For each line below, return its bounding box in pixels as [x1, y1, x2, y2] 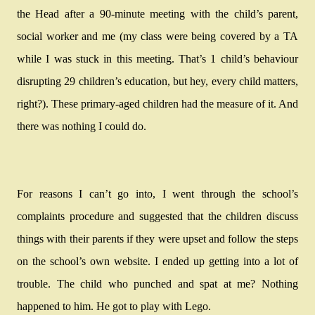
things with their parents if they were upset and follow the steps [17, 233, 298, 245]
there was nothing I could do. [17, 120, 146, 132]
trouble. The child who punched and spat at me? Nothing [17, 278, 298, 290]
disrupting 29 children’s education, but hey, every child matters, [17, 75, 298, 87]
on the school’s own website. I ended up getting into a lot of [17, 255, 298, 267]
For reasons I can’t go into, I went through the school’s [17, 188, 298, 200]
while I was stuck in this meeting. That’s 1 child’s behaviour [17, 53, 298, 65]
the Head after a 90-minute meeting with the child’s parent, [17, 8, 298, 20]
